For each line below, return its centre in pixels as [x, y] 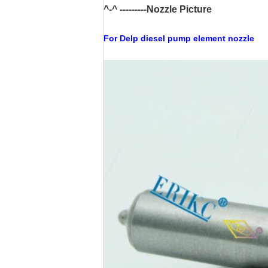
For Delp [122, 38]
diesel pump [167, 38]
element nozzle [224, 38]
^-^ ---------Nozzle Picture [158, 9]
